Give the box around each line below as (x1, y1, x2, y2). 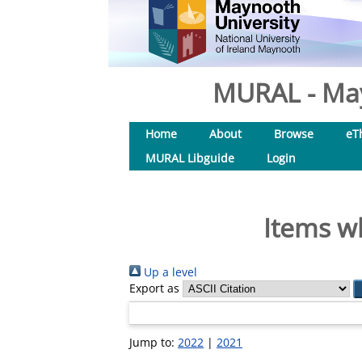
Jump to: (129, 335, 178, 350)
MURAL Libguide (145, 150, 234, 166)
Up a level (141, 264, 197, 280)
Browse (274, 126, 314, 141)
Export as (129, 280, 179, 296)
